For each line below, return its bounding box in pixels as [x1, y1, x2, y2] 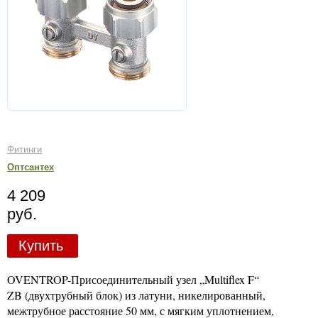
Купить [18, 238, 63, 253]
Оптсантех [7, 162, 54, 172]
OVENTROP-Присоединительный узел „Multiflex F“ [7, 271, 259, 287]
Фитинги [7, 143, 42, 155]
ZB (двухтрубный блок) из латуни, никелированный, [7, 287, 265, 302]
